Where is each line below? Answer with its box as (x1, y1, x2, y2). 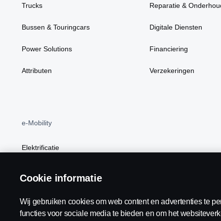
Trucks (22, 1, 42, 9)
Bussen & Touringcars (22, 23, 90, 31)
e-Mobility (22, 119, 52, 127)
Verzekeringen (149, 67, 195, 74)
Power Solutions (22, 45, 72, 53)
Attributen (22, 67, 52, 74)
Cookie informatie (20, 173, 102, 184)
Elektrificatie (22, 144, 59, 151)
